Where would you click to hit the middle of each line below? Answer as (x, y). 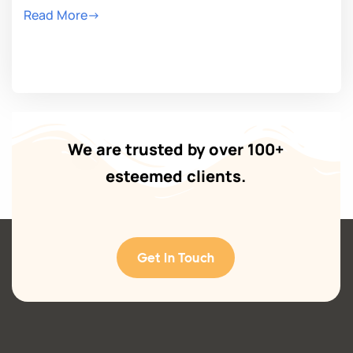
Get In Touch (176, 258)
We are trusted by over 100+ (176, 149)
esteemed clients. (176, 176)
